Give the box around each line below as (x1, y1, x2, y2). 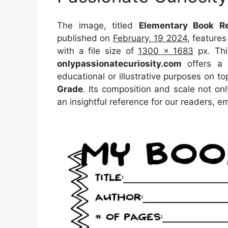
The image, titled (57, 20, 139, 31)
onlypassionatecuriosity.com (57, 59, 182, 69)
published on (57, 33, 113, 43)
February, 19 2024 (112, 33, 187, 43)
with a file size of (57, 46, 138, 56)
